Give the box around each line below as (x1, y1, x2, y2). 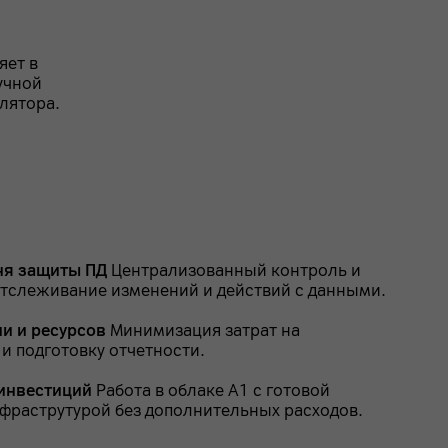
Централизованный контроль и (111, 261, 361, 280)
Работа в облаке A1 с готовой (96, 381, 330, 400)
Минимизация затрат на (110, 321, 300, 340)
